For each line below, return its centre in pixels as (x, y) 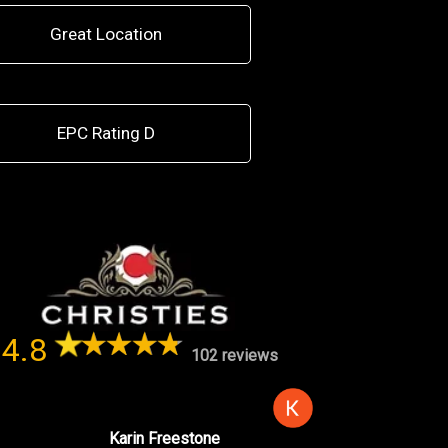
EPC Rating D (105, 133)
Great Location (105, 34)
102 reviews (235, 355)
